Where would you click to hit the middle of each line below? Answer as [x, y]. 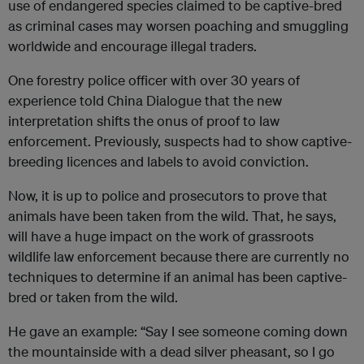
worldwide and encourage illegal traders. [132, 45]
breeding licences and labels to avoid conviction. [158, 161]
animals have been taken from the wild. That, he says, [172, 215]
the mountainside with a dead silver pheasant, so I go [171, 351]
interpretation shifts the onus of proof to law [144, 120]
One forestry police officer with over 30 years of [154, 80]
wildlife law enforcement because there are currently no [179, 256]
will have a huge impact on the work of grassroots [161, 236]
